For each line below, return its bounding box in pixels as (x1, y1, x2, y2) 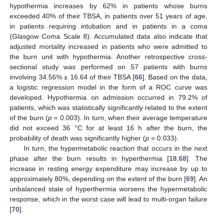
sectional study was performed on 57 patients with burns (10, 62, 207, 71)
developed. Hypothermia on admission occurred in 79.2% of (10, 93, 207, 101)
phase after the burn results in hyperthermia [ (10, 154, 169, 162)
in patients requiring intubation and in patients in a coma (10, 22, 207, 30)
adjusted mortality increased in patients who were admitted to (10, 42, 207, 50)
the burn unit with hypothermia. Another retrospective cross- (10, 52, 207, 61)
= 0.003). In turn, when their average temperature (52, 113, 208, 122)
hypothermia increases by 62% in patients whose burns (10, 1, 207, 10)
